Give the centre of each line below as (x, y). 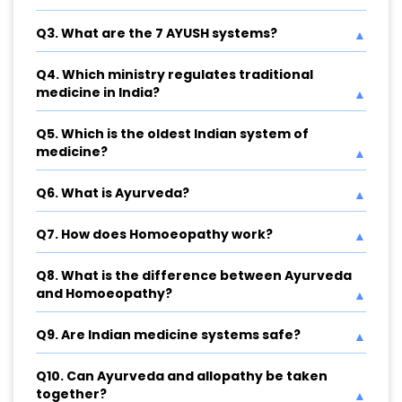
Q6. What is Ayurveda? (113, 193)
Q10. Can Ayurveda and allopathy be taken (182, 376)
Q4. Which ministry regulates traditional (175, 75)
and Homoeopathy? (104, 294)
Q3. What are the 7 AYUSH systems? (157, 34)
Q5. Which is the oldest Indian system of (172, 134)
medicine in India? (98, 93)
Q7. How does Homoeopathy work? (154, 235)
